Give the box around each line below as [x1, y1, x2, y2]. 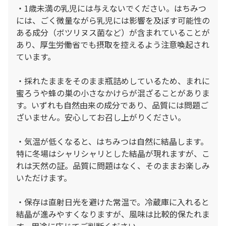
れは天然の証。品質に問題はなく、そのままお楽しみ [16, 159, 210, 172]
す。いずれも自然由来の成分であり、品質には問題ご [16, 98, 208, 111]
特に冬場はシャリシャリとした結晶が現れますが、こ [16, 147, 210, 159]
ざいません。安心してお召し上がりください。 [16, 110, 186, 123]
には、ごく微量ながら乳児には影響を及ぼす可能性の [16, 14, 210, 26]
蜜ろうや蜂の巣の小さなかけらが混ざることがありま [16, 86, 210, 99]
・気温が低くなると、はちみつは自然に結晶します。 [16, 135, 208, 147]
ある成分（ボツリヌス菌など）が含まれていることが [16, 26, 210, 38]
